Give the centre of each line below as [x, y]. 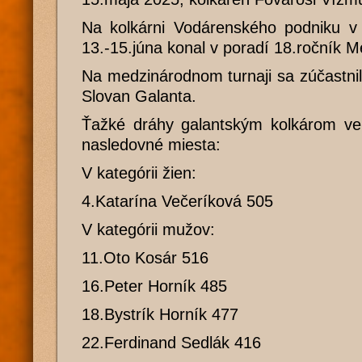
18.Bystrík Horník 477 [160, 314]
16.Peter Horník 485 [154, 286]
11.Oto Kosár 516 [145, 258]
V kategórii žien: [139, 173]
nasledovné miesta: [151, 145]
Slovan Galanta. [139, 96]
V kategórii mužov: [148, 229]
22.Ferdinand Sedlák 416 [171, 343]
